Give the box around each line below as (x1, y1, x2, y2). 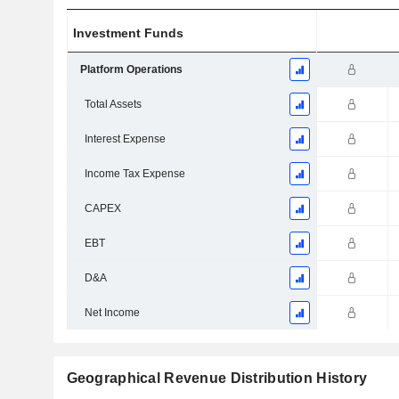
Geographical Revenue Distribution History (66, 370, 368, 387)
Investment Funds (73, 26, 184, 41)
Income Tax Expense (84, 167, 185, 181)
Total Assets (84, 98, 142, 111)
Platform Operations (79, 63, 183, 77)
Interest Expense (84, 133, 166, 146)
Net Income (84, 306, 140, 320)
